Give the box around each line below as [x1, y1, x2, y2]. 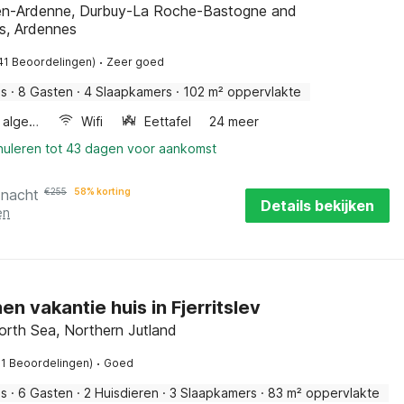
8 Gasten [18, 84, 73, 99]
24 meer [209, 114, 260, 129]
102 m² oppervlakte [183, 84, 301, 99]
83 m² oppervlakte [268, 385, 380, 400]
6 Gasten [18, 385, 73, 400]
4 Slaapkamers [84, 84, 172, 99]
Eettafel [144, 114, 192, 129]
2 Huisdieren [84, 385, 159, 400]
